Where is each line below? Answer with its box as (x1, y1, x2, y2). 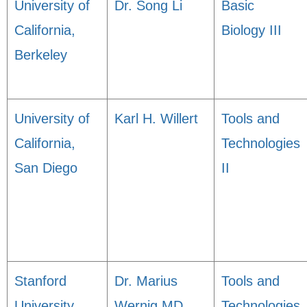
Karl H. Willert (114, 111, 198, 126)
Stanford (14, 273, 66, 288)
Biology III (221, 23, 282, 38)
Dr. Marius (114, 273, 177, 288)
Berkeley (14, 47, 67, 62)
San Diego (14, 160, 77, 175)
